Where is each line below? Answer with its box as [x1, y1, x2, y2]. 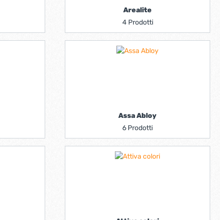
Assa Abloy [118, 111, 157, 120]
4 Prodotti [122, 18, 153, 27]
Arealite [123, 6, 152, 14]
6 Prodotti [122, 124, 153, 132]
